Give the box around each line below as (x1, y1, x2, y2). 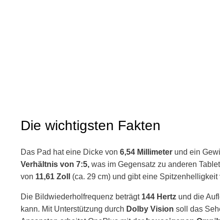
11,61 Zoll (35, 172, 70, 181)
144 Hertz (141, 192, 176, 201)
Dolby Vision (126, 205, 174, 213)
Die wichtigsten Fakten (21, 118, 161, 133)
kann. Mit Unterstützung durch (21, 205, 126, 213)
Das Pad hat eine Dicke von (21, 148, 120, 156)
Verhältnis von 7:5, (21, 160, 89, 168)
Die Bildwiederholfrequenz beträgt (21, 192, 141, 201)
